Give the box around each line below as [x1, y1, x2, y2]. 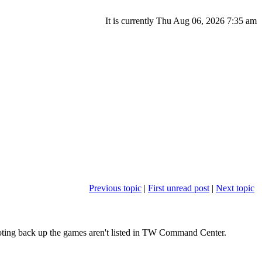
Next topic [216, 182, 254, 193]
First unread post [148, 182, 209, 193]
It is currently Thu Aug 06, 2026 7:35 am [105, 16, 257, 26]
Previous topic [89, 182, 142, 193]
